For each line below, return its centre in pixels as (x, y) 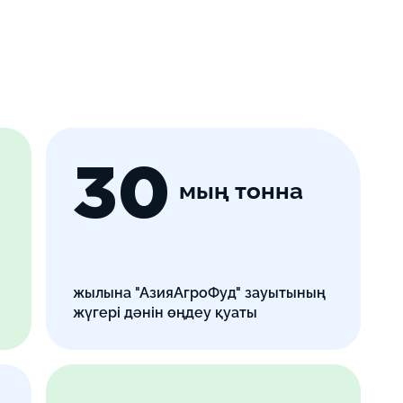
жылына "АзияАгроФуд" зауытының (199, 293)
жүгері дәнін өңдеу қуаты (165, 313)
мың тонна (241, 190)
